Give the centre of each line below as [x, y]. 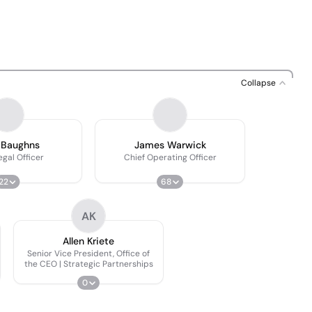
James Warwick [170, 145]
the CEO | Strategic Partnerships [88, 264]
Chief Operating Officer [170, 157]
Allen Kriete [88, 241]
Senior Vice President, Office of [88, 253]
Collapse [258, 83]
